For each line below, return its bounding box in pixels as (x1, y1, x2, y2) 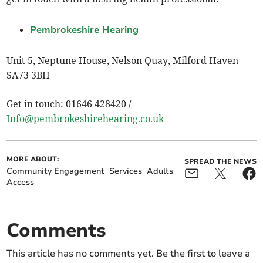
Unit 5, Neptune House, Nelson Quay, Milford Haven (6, 55, 239, 67)
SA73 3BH (6, 69, 50, 82)
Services (109, 166, 143, 177)
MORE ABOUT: (6, 154, 59, 164)
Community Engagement (6, 166, 105, 177)
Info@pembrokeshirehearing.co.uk (6, 113, 164, 125)
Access (6, 177, 35, 188)
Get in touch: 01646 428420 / (6, 98, 132, 110)
